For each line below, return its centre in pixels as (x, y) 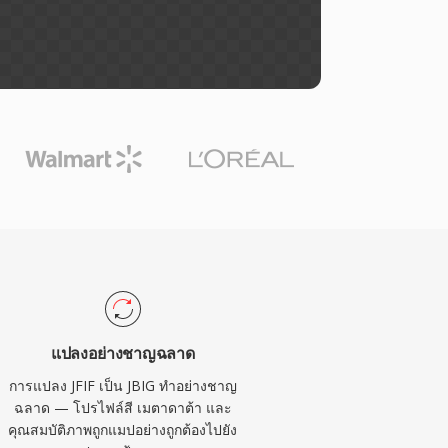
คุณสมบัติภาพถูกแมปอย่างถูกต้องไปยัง (123, 429)
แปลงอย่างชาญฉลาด (123, 353)
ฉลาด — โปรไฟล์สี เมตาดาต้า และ (122, 407)
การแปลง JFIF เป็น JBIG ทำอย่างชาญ (122, 385)
